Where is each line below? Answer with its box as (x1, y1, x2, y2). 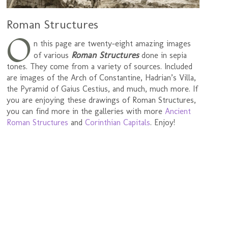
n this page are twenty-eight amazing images (33, 38, 191, 48)
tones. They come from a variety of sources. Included (7, 61, 193, 71)
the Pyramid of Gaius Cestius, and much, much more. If (7, 83, 198, 94)
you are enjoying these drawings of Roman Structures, (7, 95, 196, 105)
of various (33, 50, 71, 60)
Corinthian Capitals (85, 117, 151, 127)
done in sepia (138, 50, 187, 60)
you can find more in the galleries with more (7, 106, 165, 116)
